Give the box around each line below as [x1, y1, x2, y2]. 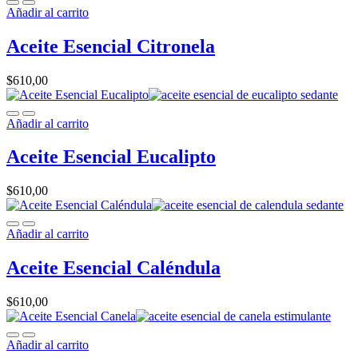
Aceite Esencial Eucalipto [6, 146, 216, 168]
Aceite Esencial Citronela [6, 35, 215, 57]
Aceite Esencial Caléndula [6, 257, 221, 279]
